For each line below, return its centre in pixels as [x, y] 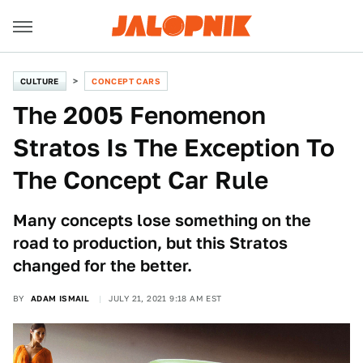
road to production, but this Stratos [150, 243]
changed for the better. [102, 266]
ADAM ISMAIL [60, 298]
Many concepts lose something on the [162, 220]
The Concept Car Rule [141, 180]
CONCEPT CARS [126, 81]
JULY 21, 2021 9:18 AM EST [165, 298]
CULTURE [40, 81]
